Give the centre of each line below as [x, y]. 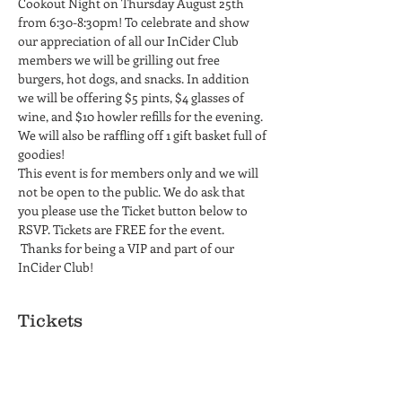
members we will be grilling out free [120, 60]
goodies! [41, 154]
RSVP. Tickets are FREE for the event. [122, 229]
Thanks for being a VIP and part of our [127, 248]
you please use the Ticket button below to [134, 210]
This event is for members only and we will [140, 173]
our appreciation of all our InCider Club [130, 41]
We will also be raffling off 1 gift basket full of [144, 135]
